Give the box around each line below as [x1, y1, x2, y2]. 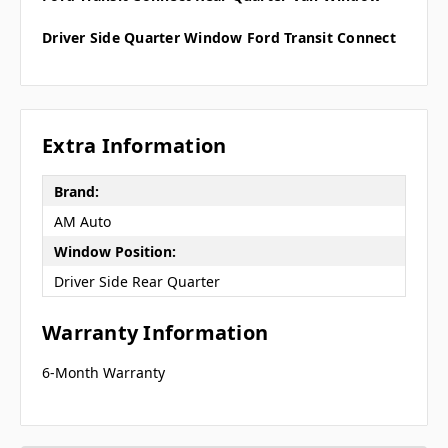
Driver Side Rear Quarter [53, 271, 220, 291]
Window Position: [53, 241, 176, 261]
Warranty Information [42, 319, 268, 347]
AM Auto [53, 211, 111, 231]
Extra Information [42, 132, 227, 160]
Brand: [53, 181, 99, 201]
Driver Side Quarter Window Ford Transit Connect [42, 28, 396, 48]
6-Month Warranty [42, 363, 165, 383]
